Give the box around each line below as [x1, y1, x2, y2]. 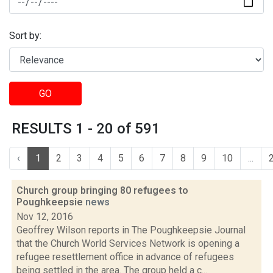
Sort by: [9, 30, 41, 42]
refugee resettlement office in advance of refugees [16, 251, 234, 263]
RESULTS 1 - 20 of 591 [12, 120, 160, 137]
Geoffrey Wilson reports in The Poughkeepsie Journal [16, 224, 246, 236]
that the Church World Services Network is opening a [16, 238, 239, 249]
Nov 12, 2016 [16, 211, 73, 222]
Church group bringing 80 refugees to [16, 185, 188, 196]
